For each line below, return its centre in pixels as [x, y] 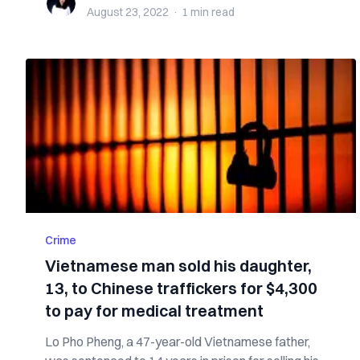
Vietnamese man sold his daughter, [178, 266]
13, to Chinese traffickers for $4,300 [181, 288]
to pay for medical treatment [154, 311]
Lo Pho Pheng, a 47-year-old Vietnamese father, [178, 342]
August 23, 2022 [128, 12]
